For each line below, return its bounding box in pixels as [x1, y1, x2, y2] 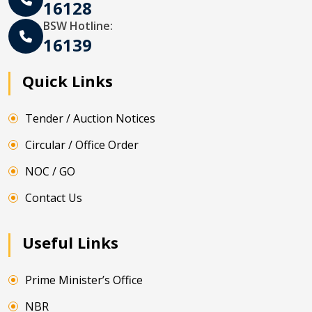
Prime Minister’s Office [25, 272, 143, 288]
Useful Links [22, 231, 118, 253]
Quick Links [22, 70, 113, 91]
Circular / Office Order [25, 136, 139, 153]
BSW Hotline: [43, 17, 113, 33]
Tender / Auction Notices [25, 110, 155, 126]
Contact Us [25, 189, 82, 205]
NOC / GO [25, 163, 75, 179]
